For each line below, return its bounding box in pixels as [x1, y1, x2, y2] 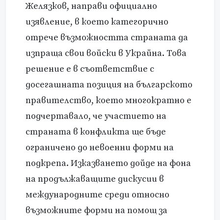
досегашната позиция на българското [26, 79, 192, 91]
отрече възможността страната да [26, 32, 188, 44]
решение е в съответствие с [26, 63, 154, 75]
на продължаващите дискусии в [26, 173, 164, 185]
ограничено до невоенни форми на [26, 142, 174, 154]
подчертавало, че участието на [26, 110, 166, 122]
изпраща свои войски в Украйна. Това [26, 48, 187, 59]
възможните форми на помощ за [26, 205, 167, 217]
